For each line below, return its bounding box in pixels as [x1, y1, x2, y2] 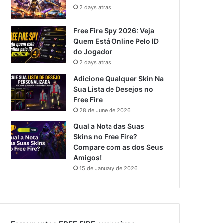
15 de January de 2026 [79, 165, 138, 172]
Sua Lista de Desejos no [73, 85, 154, 93]
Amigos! [73, 153, 102, 162]
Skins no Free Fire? [73, 132, 138, 141]
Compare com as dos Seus [73, 143, 164, 151]
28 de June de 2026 [79, 107, 131, 113]
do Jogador [73, 47, 113, 56]
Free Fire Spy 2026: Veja [73, 26, 155, 35]
